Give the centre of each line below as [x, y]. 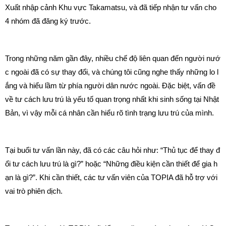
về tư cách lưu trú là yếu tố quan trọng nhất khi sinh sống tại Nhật [112, 99]
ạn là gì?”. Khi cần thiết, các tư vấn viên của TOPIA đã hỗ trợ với [111, 178]
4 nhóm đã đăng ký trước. [48, 21]
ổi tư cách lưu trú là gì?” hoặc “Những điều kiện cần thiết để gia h [111, 164]
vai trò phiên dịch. [34, 191]
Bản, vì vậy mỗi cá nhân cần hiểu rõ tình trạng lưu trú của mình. [109, 113]
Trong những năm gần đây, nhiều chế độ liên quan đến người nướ [113, 59]
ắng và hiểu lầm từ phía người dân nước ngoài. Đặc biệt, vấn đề [110, 86]
